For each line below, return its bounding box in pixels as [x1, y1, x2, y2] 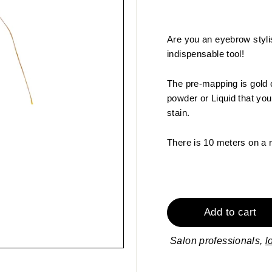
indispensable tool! [167, 49, 245, 59]
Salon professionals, [170, 236, 265, 246]
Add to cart [204, 206, 257, 218]
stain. [167, 107, 190, 118]
